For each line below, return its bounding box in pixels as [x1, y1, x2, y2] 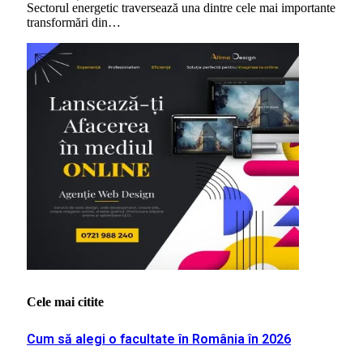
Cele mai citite [27, 295, 104, 310]
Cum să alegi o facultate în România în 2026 [27, 331, 291, 347]
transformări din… [27, 15, 121, 30]
